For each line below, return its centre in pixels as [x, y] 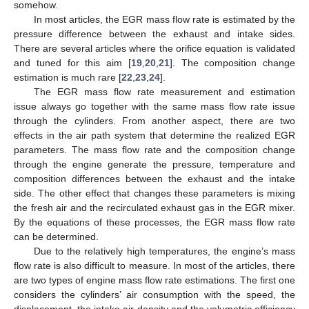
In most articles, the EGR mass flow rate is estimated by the [164, 19]
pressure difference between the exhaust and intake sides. [154, 33]
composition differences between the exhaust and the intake [154, 178]
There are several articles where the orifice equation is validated [154, 48]
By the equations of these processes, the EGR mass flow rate [154, 222]
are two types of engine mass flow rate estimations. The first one [154, 280]
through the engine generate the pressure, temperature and [154, 164]
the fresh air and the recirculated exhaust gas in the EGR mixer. [154, 207]
